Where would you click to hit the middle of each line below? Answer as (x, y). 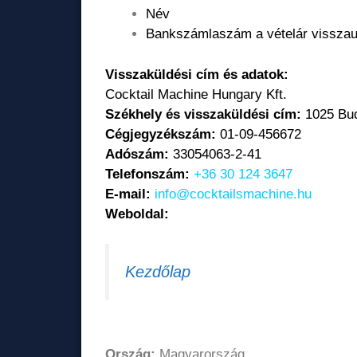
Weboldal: (137, 214)
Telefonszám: (147, 174)
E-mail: (128, 194)
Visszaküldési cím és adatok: (197, 74)
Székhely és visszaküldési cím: (203, 114)
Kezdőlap (158, 272)
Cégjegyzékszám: (161, 134)
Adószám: (137, 154)
